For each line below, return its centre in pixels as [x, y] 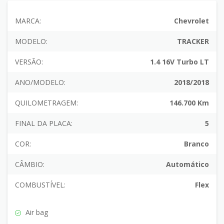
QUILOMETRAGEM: [46, 102]
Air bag [36, 212]
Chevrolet [191, 20]
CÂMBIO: [30, 164]
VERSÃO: [29, 61]
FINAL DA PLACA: [44, 123]
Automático [187, 164]
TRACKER [193, 41]
